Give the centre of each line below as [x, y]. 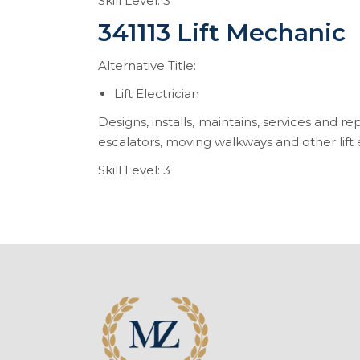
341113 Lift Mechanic [222, 33]
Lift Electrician [157, 94]
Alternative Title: [147, 65]
